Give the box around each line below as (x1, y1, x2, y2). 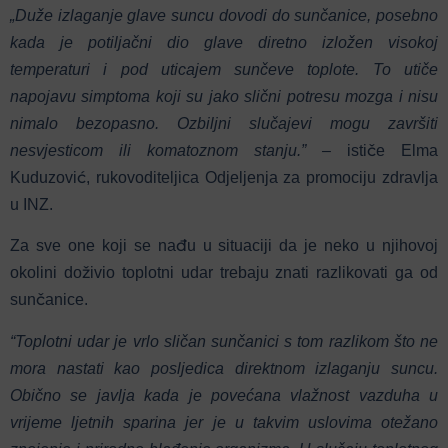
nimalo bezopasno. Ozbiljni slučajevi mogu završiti (10, 115, 438, 133)
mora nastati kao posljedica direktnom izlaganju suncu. (10, 359, 438, 377)
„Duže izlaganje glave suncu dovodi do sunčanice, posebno (10, 7, 438, 25)
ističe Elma (347, 142, 438, 160)
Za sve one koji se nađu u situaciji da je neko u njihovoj (10, 237, 438, 255)
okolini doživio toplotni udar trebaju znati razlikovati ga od (10, 264, 438, 282)
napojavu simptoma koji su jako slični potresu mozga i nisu (10, 88, 438, 106)
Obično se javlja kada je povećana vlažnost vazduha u (10, 386, 438, 404)
